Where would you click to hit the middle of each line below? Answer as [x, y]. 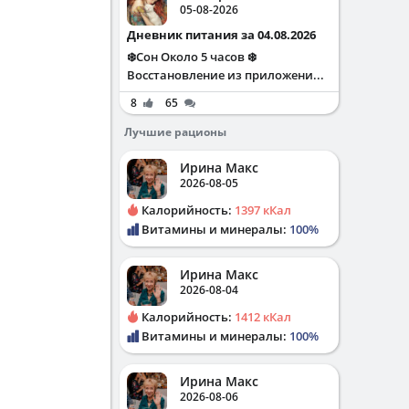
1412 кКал [263, 317]
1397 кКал [263, 210]
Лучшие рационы [175, 132]
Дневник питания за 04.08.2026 [226, 35]
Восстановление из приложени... [225, 75]
